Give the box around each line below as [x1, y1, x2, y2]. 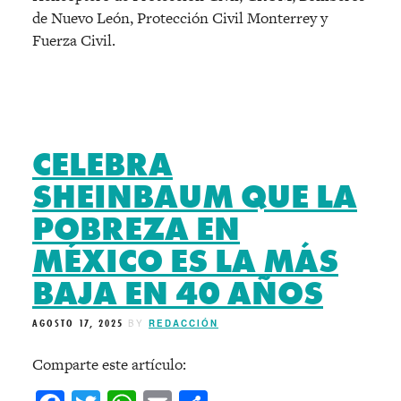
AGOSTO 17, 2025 [32, 315, 124, 330]
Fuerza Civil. [32, 29, 115, 51]
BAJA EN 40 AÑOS [32, 272, 323, 314]
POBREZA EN [32, 208, 240, 250]
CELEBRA [32, 143, 173, 185]
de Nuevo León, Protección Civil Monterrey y [32, 6, 328, 29]
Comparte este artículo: [32, 354, 186, 376]
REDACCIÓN [149, 316, 218, 329]
